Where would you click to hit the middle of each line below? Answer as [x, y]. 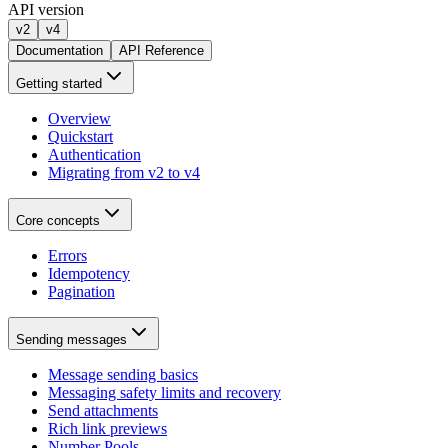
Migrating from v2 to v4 [124, 172]
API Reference [161, 50]
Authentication [94, 154]
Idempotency [89, 273]
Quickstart [80, 136]
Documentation [59, 50]
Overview [79, 118]
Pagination [81, 291]
